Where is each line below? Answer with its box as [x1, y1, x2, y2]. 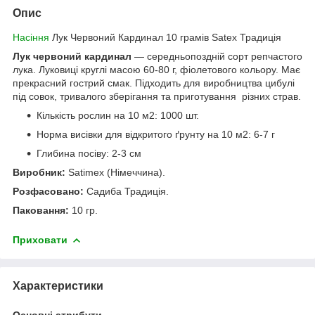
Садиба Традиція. [84, 185, 169, 197]
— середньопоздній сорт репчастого [131, 50, 302, 62]
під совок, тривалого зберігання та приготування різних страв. [13, 90, 301, 102]
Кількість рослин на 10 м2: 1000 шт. [37, 109, 199, 121]
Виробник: [13, 166, 65, 178]
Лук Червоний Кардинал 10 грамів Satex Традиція [49, 31, 281, 43]
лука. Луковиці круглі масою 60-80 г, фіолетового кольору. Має [13, 63, 300, 75]
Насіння [13, 31, 49, 43]
